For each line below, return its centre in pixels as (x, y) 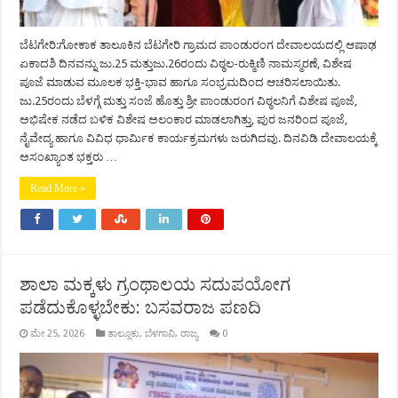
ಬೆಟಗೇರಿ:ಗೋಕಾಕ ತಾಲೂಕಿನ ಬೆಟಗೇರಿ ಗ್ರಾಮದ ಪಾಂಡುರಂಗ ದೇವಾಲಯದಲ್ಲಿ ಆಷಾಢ (199, 45)
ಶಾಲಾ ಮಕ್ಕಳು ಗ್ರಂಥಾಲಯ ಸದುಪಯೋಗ (155, 285)
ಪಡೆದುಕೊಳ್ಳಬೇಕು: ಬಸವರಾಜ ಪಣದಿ (141, 308)
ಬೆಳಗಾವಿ (160, 334)
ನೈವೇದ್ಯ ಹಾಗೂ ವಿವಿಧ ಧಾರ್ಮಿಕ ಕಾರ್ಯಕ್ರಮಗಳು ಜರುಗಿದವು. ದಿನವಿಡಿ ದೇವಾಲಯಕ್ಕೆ (199, 139)
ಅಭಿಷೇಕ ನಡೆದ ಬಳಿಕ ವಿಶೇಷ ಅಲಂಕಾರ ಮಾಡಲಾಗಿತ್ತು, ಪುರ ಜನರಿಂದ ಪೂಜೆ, (184, 120)
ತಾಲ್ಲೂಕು (124, 334)
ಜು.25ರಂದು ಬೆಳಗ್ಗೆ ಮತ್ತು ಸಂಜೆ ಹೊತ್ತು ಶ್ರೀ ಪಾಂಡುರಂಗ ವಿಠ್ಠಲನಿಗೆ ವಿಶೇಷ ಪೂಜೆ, (189, 101)
